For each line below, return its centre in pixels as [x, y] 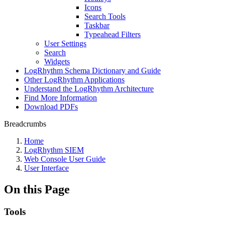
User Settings [65, 43]
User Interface [46, 168]
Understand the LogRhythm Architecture [89, 89]
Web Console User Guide [65, 159]
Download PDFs [51, 107]
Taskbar [97, 25]
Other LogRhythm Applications [74, 80]
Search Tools [105, 16]
